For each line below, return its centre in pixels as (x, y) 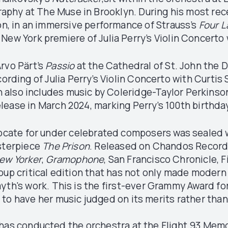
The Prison (66, 146)
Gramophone (75, 159)
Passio (60, 65)
